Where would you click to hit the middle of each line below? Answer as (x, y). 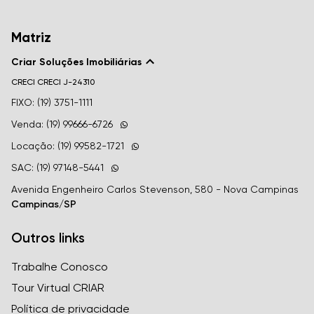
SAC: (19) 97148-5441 (57, 168)
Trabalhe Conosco (60, 267)
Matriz (31, 37)
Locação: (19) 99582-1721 (68, 146)
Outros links (48, 238)
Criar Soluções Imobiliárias (76, 62)
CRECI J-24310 (66, 82)
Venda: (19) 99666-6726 (62, 124)
